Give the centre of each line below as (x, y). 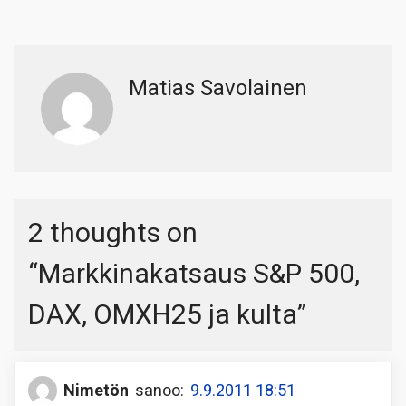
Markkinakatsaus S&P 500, (199, 275)
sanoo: (159, 391)
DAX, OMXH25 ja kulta (163, 316)
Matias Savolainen (218, 89)
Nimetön (96, 391)
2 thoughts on (113, 234)
